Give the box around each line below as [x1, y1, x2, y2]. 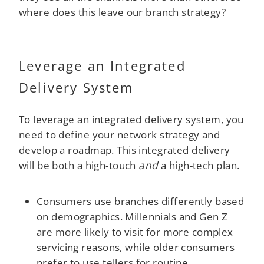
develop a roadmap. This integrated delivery [19, 143, 230, 157]
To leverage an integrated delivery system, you [19, 112, 244, 126]
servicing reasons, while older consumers [37, 239, 235, 254]
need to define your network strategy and [19, 127, 220, 141]
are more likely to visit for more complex [37, 224, 233, 239]
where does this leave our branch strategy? [19, 4, 226, 19]
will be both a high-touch [19, 158, 139, 172]
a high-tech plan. [158, 158, 240, 172]
